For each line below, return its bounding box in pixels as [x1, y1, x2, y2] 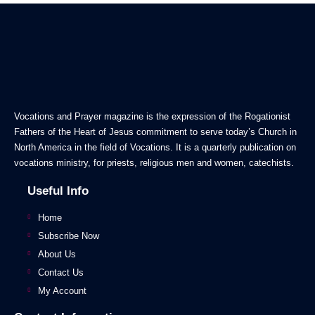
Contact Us [38, 266, 84, 278]
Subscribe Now [38, 230, 99, 241]
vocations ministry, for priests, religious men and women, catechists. [14, 157, 294, 168]
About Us [38, 248, 76, 259]
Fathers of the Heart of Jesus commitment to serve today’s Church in [14, 126, 297, 137]
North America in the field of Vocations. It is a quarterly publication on [14, 141, 296, 153]
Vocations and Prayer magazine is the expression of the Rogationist [14, 110, 290, 122]
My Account [38, 285, 86, 296]
